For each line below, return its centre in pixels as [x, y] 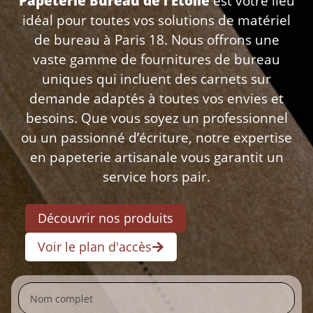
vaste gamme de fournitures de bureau [156, 59]
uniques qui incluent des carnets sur [156, 79]
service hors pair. [156, 177]
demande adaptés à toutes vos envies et [156, 99]
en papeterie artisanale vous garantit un [156, 157]
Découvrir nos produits [105, 218]
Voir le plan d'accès [95, 246]
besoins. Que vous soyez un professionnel [156, 118]
